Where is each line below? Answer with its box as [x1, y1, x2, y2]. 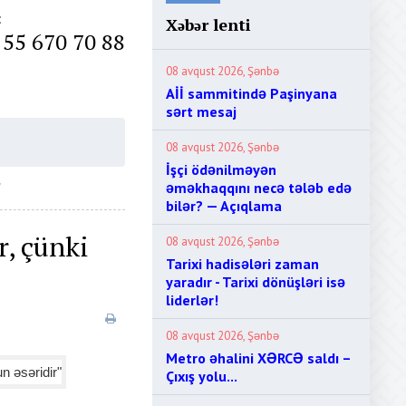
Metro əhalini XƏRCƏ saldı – [166, 349, 351, 367]
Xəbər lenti [166, 14, 251, 35]
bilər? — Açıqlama [166, 197, 282, 215]
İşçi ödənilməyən [166, 160, 276, 179]
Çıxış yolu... [166, 367, 237, 385]
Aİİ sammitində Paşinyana [166, 84, 337, 102]
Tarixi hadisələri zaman [166, 255, 319, 273]
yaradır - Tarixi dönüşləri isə [166, 273, 345, 291]
